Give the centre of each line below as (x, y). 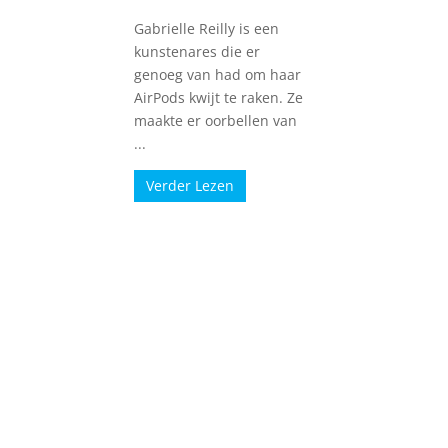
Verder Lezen (190, 185)
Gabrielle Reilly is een (207, 28)
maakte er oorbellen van (216, 120)
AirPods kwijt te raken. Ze (219, 97)
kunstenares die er (197, 51)
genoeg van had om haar (218, 74)
